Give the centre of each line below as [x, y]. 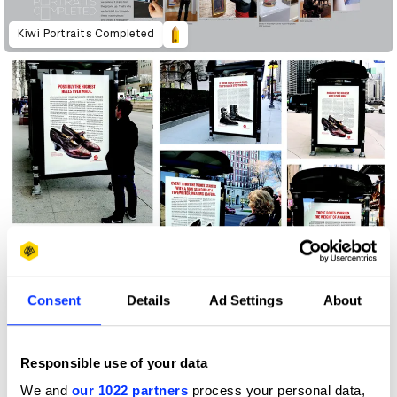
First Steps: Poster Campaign [97, 293]
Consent [54, 300]
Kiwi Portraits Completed [86, 34]
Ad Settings [245, 300]
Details [148, 300]
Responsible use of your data [114, 362]
